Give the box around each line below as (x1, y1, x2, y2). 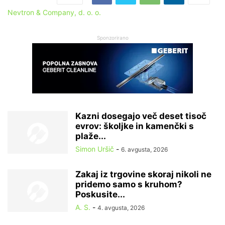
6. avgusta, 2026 (121, 145, 168, 153)
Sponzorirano (96, 34, 129, 41)
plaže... (75, 131, 106, 141)
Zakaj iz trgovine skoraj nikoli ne (75, 169, 211, 179)
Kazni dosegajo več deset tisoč (75, 110, 206, 121)
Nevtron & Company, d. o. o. (8, 8, 101, 17)
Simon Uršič (75, 144, 114, 153)
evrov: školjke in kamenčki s (75, 121, 194, 131)
